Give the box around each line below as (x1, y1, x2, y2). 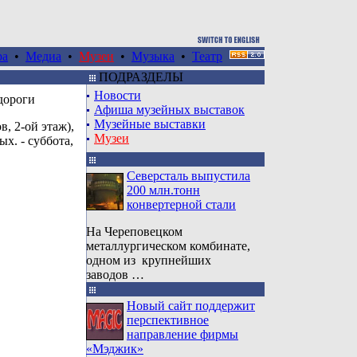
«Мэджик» (86, 342, 143, 355)
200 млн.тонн (127, 183, 200, 197)
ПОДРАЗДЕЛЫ (96, 70, 183, 84)
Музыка (131, 49, 175, 63)
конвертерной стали (127, 198, 236, 211)
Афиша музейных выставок (94, 103, 245, 116)
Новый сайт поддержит (127, 299, 255, 312)
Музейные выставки (94, 117, 206, 131)
